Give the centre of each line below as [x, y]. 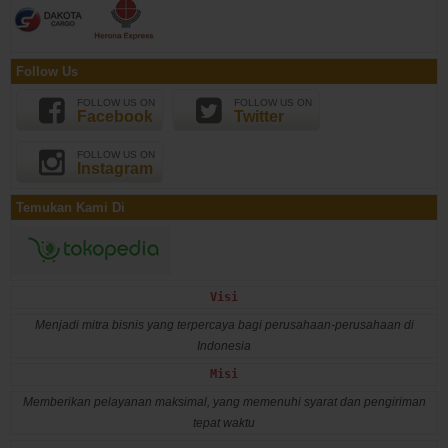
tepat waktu [224, 422]
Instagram [115, 168]
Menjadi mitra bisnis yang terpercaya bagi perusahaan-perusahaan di [224, 324]
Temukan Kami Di [70, 207]
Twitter [259, 116]
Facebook [115, 116]
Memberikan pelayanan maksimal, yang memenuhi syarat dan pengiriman [224, 401]
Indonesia [224, 345]
